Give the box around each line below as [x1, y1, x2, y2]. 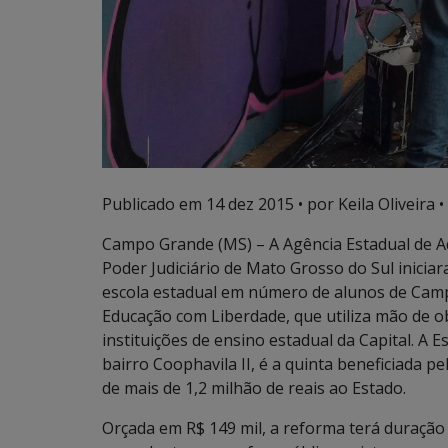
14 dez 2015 [206, 193, 294, 216]
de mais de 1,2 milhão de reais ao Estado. [102, 377, 406, 400]
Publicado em [102, 193, 206, 216]
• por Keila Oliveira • [294, 193, 444, 216]
